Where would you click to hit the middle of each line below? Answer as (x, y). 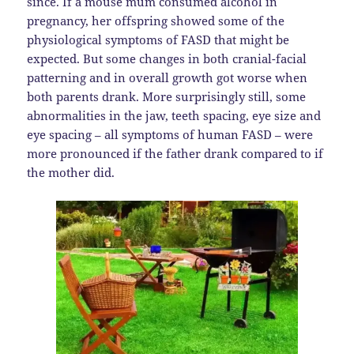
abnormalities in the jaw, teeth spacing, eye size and (174, 116)
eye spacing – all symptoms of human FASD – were (170, 135)
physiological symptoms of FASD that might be (158, 40)
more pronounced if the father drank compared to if (175, 154)
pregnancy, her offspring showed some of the (156, 21)
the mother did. (71, 173)
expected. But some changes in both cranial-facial (167, 59)
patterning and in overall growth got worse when (168, 78)
